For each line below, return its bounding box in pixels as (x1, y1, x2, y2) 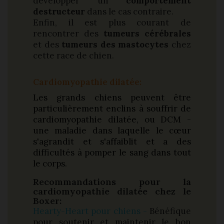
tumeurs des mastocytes (61, 39, 169, 50)
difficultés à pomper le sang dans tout (33, 147, 191, 158)
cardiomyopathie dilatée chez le (33, 185, 191, 197)
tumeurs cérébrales (103, 28, 191, 39)
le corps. (33, 158, 73, 169)
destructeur (33, 6, 85, 17)
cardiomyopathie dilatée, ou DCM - (33, 114, 191, 125)
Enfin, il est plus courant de (33, 17, 191, 28)
